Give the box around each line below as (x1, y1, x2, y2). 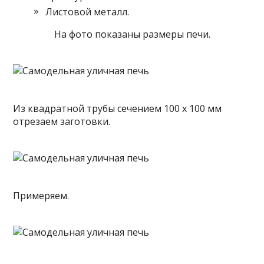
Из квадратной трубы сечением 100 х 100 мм (13, 102, 222, 115)
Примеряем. (13, 189, 70, 202)
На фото (54, 28, 95, 41)
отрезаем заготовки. (13, 115, 111, 128)
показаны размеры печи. (94, 28, 210, 41)
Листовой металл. (45, 5, 130, 18)
